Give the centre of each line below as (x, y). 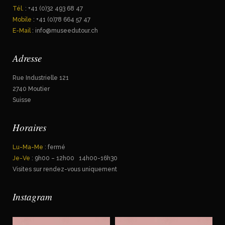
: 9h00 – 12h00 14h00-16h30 (74, 158)
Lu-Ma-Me (28, 147)
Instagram (32, 197)
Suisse (22, 100)
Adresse (27, 58)
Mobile (22, 20)
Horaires (29, 127)
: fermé (54, 147)
